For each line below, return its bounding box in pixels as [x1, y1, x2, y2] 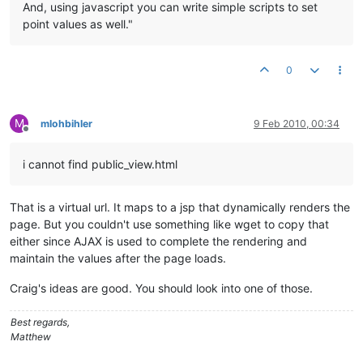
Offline [25, 129, 55, 141]
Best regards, [11, 316, 70, 328]
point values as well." [23, 17, 133, 31]
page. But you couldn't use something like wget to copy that [10, 217, 329, 231]
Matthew [11, 331, 51, 343]
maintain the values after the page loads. [10, 251, 226, 265]
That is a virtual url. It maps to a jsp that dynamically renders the [10, 200, 350, 214]
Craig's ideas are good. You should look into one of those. [10, 281, 313, 295]
